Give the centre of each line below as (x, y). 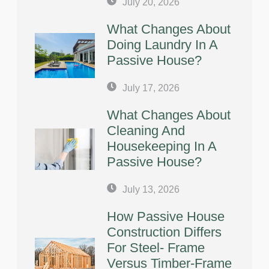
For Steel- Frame (156, 247)
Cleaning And (146, 130)
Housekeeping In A (162, 146)
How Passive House (166, 216)
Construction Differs (164, 232)
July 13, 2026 (151, 189)
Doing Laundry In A (162, 44)
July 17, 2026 (151, 88)
